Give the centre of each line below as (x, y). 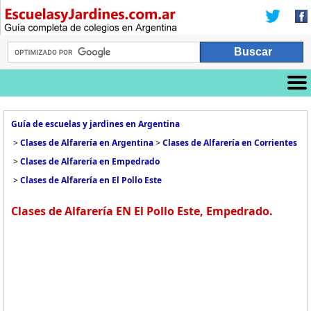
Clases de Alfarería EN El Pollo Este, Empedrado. (142, 211)
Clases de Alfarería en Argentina (87, 143)
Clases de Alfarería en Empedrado (90, 161)
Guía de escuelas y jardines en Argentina (95, 124)
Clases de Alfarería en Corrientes (230, 143)
